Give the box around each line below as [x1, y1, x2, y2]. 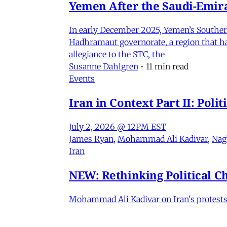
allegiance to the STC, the [69, 49, 165, 59]
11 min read [146, 61, 188, 71]
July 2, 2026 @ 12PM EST [69, 121, 166, 132]
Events [69, 73, 95, 84]
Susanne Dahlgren [69, 61, 138, 71]
